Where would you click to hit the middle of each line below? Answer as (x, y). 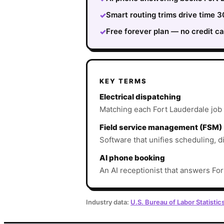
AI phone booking (132, 158)
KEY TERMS (123, 81)
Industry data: (107, 202)
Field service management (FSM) (161, 127)
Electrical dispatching (140, 97)
